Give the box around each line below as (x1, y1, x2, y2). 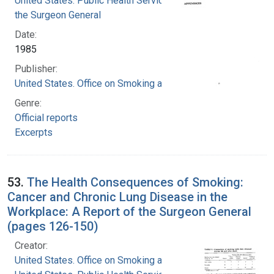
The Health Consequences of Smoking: (27, 174, 243, 190)
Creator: (15, 239, 48, 251)
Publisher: (15, 62, 57, 75)
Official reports (15, 111, 78, 124)
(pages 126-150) (7, 218, 98, 234)
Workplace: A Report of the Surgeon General (7, 204, 251, 219)
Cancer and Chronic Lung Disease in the (7, 189, 228, 204)
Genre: (15, 97, 42, 109)
